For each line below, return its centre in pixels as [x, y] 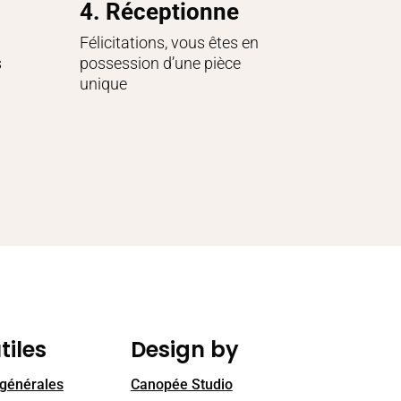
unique [104, 83]
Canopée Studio [181, 384]
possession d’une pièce [161, 63]
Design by [184, 349]
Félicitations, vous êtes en [170, 42]
